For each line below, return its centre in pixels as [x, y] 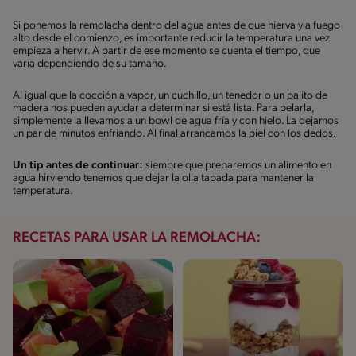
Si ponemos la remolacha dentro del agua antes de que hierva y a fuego [176, 25]
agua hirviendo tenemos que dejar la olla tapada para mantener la [163, 178]
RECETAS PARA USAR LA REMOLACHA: [137, 238]
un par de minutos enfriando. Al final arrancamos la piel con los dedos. [174, 133]
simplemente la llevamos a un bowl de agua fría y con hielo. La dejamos [176, 121]
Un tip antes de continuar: [79, 165]
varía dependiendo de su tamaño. [90, 64]
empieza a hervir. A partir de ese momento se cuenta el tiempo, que [166, 51]
